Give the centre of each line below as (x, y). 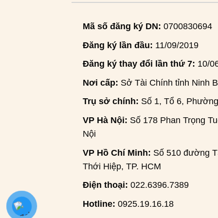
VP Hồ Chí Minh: (117, 153)
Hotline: (99, 204)
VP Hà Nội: (105, 120)
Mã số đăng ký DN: (122, 27)
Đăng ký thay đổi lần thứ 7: (139, 64)
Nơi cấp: (100, 82)
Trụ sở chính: (110, 101)
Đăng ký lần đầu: (118, 45)
